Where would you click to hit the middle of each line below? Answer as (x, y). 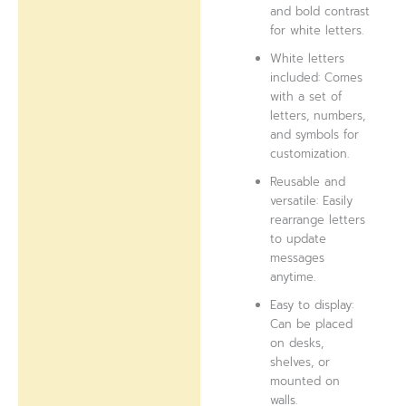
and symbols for (315, 134)
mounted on (305, 381)
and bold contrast (320, 11)
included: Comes (317, 77)
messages (298, 257)
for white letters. (317, 30)
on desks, (297, 343)
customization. (310, 153)
